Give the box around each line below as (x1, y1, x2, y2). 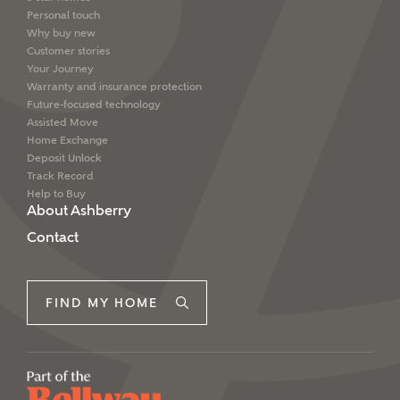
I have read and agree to (74, 49, 220, 63)
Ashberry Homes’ (74, 68, 178, 82)
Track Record (27, 169, 94, 182)
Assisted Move (27, 115, 98, 129)
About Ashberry (27, 201, 131, 219)
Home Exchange (27, 133, 108, 146)
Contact (27, 228, 79, 246)
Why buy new (27, 26, 96, 39)
